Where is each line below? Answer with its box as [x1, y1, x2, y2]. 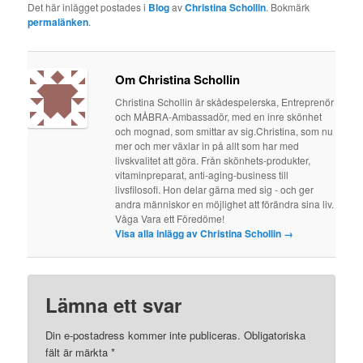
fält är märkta [45, 344, 112, 361]
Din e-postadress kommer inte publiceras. [45, 327, 241, 344]
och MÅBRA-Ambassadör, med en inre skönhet [115, 109, 322, 123]
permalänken [28, 15, 89, 30]
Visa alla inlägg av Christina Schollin [115, 225, 284, 241]
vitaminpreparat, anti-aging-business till [115, 167, 289, 181]
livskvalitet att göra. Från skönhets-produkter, [115, 152, 311, 167]
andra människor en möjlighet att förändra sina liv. [115, 196, 335, 211]
